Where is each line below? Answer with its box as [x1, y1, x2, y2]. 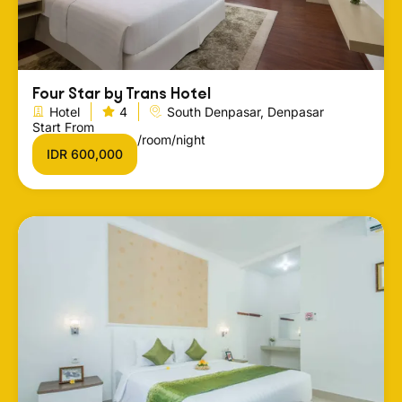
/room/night [137, 131, 205, 147]
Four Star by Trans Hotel [32, 83, 211, 103]
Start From [32, 118, 94, 135]
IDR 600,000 [47, 145, 123, 162]
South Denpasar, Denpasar [167, 103, 324, 119]
